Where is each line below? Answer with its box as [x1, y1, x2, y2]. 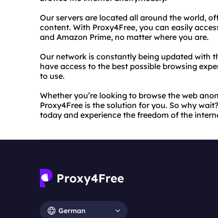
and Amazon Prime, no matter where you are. [40, 32, 209, 42]
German [58, 206, 86, 215]
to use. [40, 71, 65, 81]
